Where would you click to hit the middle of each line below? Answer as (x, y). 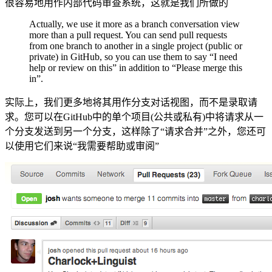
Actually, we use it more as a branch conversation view (134, 24)
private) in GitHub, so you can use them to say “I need (133, 57)
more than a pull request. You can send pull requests (128, 35)
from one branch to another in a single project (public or (136, 46)
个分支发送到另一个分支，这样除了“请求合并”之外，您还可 (135, 131)
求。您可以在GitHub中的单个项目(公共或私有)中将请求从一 (134, 117)
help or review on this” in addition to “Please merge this (136, 68)
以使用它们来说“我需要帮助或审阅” (82, 146)
